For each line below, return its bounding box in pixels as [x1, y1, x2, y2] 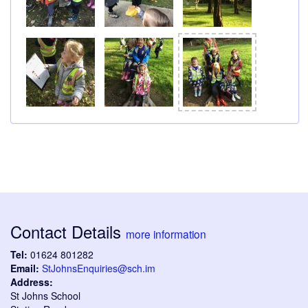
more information [126, 226, 206, 242]
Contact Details [10, 219, 126, 244]
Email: [10, 261, 39, 276]
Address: [10, 275, 53, 289]
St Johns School [10, 289, 80, 303]
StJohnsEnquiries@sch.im [42, 261, 155, 276]
